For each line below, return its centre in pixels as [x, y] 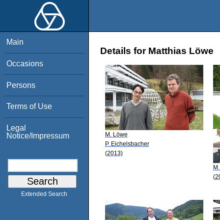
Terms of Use [29, 107]
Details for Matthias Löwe [157, 51]
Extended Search [44, 194]
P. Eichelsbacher [127, 144]
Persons [21, 85]
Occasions [25, 63]
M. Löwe [116, 134]
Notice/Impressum [38, 136]
